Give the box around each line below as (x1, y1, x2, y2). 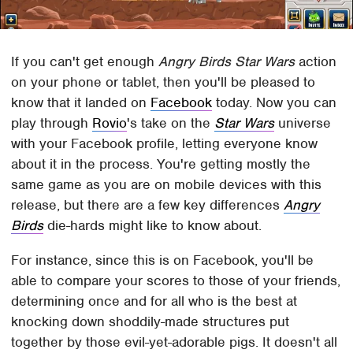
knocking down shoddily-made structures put (11, 313, 290, 331)
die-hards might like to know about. (43, 217, 262, 235)
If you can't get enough (11, 53, 159, 71)
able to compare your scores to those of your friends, (11, 272, 341, 290)
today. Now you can (212, 94, 337, 112)
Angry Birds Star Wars (158, 53, 295, 71)
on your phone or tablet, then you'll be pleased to (11, 73, 316, 91)
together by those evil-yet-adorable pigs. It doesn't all (11, 333, 338, 351)
